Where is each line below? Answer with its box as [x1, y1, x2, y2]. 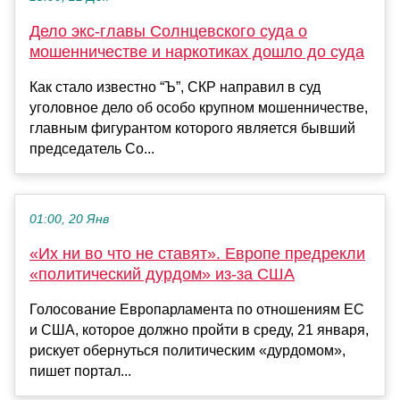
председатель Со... [29, 141, 154, 157]
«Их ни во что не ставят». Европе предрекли [29, 245, 365, 263]
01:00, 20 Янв [29, 212, 109, 227]
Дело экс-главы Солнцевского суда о [29, 22, 307, 41]
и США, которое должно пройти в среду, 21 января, [29, 322, 369, 338]
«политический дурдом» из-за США [29, 265, 295, 284]
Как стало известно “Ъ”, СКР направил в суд [29, 79, 321, 96]
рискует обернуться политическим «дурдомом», [29, 343, 346, 359]
